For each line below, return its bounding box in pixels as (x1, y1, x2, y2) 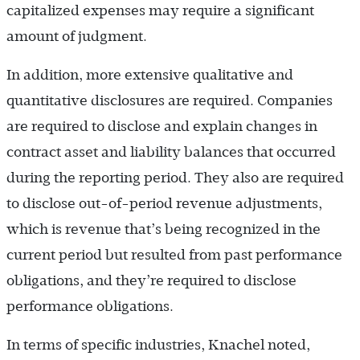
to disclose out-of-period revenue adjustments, (6, 194, 322, 211)
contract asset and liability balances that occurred (6, 143, 336, 160)
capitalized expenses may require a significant (6, 2, 314, 18)
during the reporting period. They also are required (6, 169, 344, 186)
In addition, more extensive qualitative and (6, 66, 293, 83)
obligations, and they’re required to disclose (6, 272, 297, 288)
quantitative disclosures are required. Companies (6, 92, 333, 108)
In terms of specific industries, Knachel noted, (6, 336, 310, 353)
